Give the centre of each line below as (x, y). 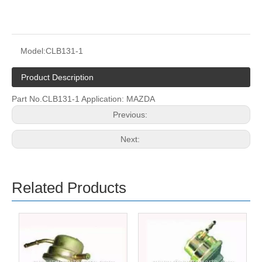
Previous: (131, 115)
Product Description (57, 77)
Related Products (69, 188)
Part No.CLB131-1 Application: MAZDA (83, 99)
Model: (33, 51)
